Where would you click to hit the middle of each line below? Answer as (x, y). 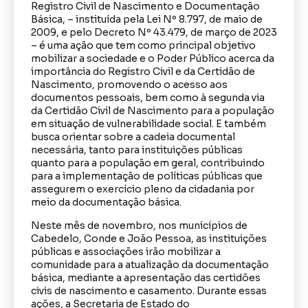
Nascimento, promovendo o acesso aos (129, 85)
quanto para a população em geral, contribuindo (148, 163)
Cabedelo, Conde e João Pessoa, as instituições (149, 238)
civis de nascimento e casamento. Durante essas (149, 290)
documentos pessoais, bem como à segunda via (148, 98)
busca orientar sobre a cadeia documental (133, 137)
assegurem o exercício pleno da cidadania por (143, 189)
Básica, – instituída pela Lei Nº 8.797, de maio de (147, 20)
